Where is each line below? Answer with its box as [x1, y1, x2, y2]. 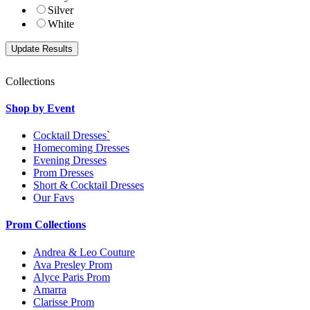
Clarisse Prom [33, 295, 94, 308]
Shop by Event [6, 102, 75, 114]
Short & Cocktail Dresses [33, 179, 144, 192]
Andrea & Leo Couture [33, 246, 135, 258]
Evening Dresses [33, 154, 107, 167]
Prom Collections [6, 219, 86, 231]
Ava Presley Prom [33, 258, 112, 271]
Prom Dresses [33, 167, 93, 179]
